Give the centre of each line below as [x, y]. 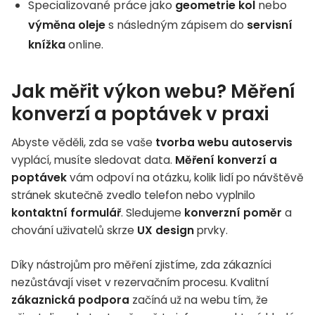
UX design [166, 230]
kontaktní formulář [66, 212]
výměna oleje [67, 25]
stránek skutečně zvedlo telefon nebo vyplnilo [133, 195]
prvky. [211, 230]
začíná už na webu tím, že [199, 300]
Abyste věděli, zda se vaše [83, 142]
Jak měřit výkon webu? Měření [153, 91]
